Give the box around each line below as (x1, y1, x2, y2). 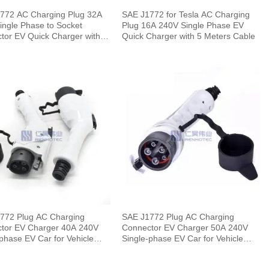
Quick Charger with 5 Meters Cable (122, 31, 256, 41)
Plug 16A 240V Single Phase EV (122, 20, 244, 31)
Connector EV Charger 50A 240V (122, 223, 211, 233)
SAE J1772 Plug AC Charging (122, 212, 235, 222)
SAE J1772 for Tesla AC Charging (122, 10, 250, 20)
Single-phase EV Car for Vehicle (122, 234, 244, 244)
